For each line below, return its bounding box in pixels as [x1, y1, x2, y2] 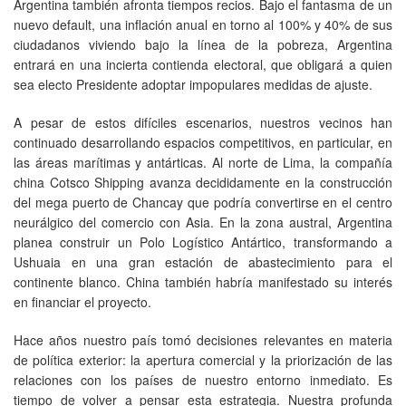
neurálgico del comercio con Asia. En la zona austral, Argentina [14, 212, 392, 231]
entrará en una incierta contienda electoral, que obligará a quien [14, 54, 392, 73]
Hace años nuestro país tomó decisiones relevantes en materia [14, 330, 392, 349]
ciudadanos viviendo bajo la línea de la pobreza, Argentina [14, 34, 392, 53]
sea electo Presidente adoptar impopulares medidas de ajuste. [14, 74, 372, 93]
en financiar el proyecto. [14, 292, 151, 311]
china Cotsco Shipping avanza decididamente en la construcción [14, 172, 392, 191]
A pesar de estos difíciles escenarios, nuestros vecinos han [14, 112, 392, 131]
